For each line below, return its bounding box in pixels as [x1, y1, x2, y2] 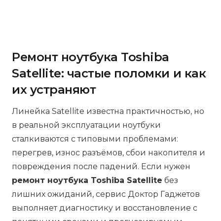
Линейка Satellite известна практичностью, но [12, 107, 204, 116]
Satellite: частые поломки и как [12, 66, 206, 81]
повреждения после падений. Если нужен [12, 162, 190, 172]
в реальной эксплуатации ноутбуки [12, 120, 161, 130]
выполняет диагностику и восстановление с [12, 203, 197, 213]
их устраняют [12, 82, 96, 97]
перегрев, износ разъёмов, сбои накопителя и [12, 148, 205, 158]
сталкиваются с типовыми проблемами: [12, 134, 178, 144]
